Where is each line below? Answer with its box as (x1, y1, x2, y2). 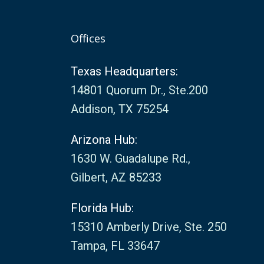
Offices (70, 31, 105, 45)
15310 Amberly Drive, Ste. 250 (70, 220, 227, 234)
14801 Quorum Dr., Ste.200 (70, 83, 208, 97)
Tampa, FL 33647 (70, 239, 160, 253)
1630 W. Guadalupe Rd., (70, 151, 190, 166)
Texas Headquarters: (70, 64, 178, 78)
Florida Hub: (70, 201, 134, 215)
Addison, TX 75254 (70, 102, 169, 116)
